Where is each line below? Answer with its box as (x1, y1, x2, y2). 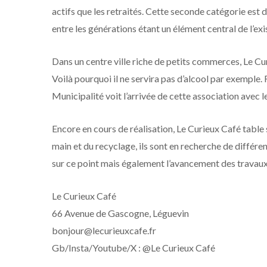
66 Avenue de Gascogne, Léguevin (52, 207, 189, 219)
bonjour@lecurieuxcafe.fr (52, 225, 156, 236)
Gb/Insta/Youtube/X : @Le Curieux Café (52, 242, 215, 253)
